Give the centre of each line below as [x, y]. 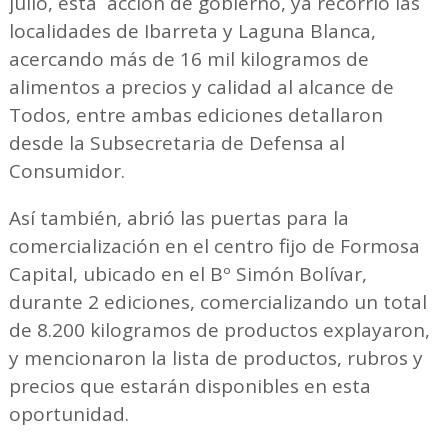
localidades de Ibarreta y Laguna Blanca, [192, 30]
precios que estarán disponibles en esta [189, 385]
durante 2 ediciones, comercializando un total [217, 301]
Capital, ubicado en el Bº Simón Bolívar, [187, 273]
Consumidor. [66, 170]
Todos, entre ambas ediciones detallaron [195, 114]
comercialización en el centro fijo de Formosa [214, 245]
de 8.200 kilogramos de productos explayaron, [219, 329]
